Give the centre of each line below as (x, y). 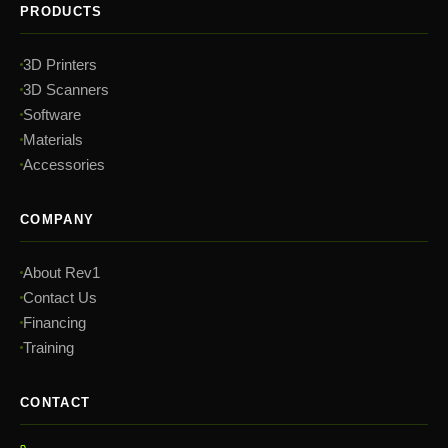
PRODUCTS (61, 11)
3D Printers (60, 64)
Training (48, 347)
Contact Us (60, 297)
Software (52, 114)
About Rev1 (61, 272)
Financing (54, 322)
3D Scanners (66, 89)
